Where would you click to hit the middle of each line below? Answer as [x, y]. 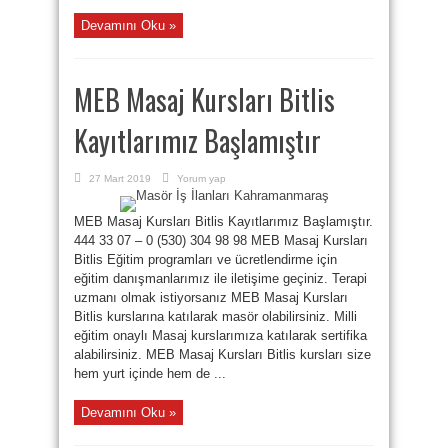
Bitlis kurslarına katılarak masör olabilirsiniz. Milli [215, 316]
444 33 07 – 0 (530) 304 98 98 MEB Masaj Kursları [221, 240]
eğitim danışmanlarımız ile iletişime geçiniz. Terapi [220, 278]
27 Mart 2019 [120, 178]
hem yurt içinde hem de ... [150, 373]
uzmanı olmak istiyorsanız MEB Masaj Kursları [211, 297]
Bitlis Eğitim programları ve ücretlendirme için [205, 259]
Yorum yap [201, 178]
